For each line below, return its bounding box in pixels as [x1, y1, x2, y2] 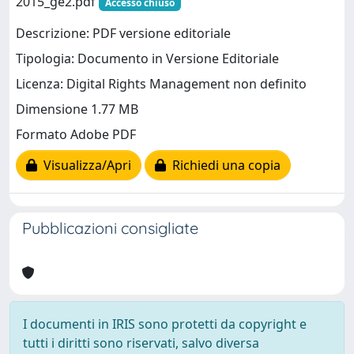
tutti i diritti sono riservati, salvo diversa [23, 334, 259, 352]
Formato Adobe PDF [16, 126, 136, 144]
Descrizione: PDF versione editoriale [16, 24, 231, 43]
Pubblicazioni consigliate [22, 218, 198, 238]
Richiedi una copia [166, 156, 281, 175]
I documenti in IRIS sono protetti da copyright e [23, 315, 307, 333]
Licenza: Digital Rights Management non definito [16, 75, 307, 93]
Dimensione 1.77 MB [16, 100, 138, 119]
